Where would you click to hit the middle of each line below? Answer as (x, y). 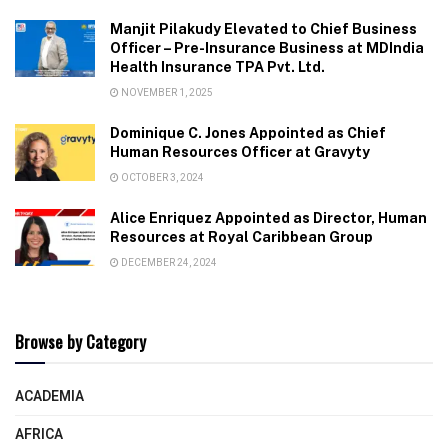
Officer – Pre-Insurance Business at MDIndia (267, 47)
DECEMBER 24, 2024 (168, 262)
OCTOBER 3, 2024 (161, 177)
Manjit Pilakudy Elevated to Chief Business (263, 28)
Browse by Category (80, 341)
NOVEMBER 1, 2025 (166, 92)
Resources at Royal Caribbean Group (241, 236)
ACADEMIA (49, 396)
